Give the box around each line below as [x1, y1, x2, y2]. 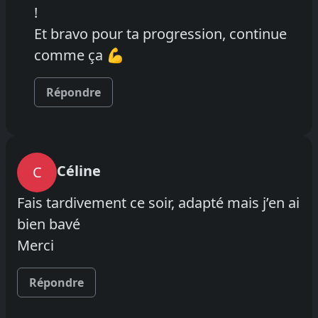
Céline [57, 160, 101, 180]
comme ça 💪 [34, 45, 124, 65]
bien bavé [17, 214, 80, 234]
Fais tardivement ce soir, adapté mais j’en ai [17, 192, 300, 212]
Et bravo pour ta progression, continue [34, 23, 287, 43]
